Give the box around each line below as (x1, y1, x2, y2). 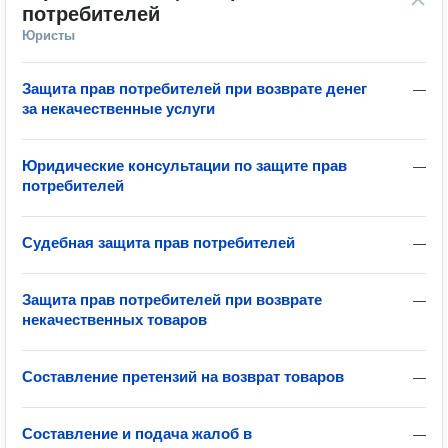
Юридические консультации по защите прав (22, 157, 347, 174)
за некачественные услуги (22, 100, 215, 117)
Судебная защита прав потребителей (22, 234, 295, 251)
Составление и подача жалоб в (22, 425, 252, 442)
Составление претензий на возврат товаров (22, 368, 344, 385)
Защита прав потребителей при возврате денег (22, 80, 367, 97)
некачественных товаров (22, 311, 207, 328)
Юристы (22, 28, 75, 43)
